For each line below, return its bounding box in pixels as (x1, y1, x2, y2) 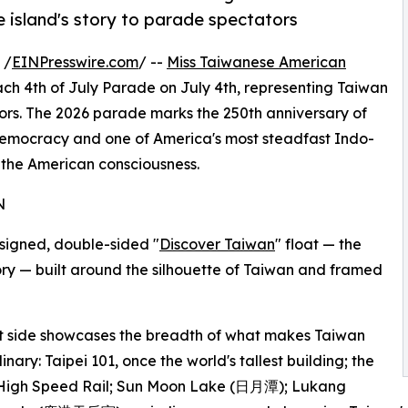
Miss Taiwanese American (167, 53, 346, 72)
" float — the (275, 235, 362, 254)
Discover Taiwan (159, 235, 275, 254)
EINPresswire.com (12, 53, 138, 72)
